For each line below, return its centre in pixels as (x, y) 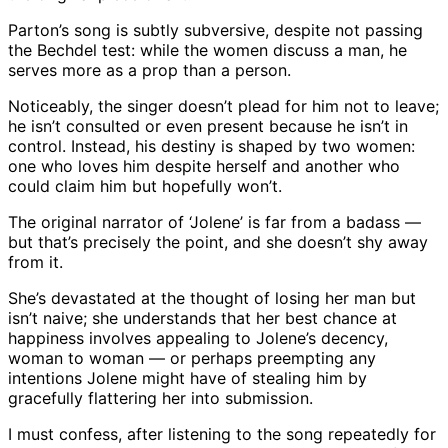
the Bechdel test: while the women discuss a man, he (207, 50)
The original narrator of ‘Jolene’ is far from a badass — (214, 222)
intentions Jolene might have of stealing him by (187, 378)
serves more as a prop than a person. (149, 70)
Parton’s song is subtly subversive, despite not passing (215, 30)
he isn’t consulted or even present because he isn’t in (208, 126)
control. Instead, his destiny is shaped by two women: (211, 146)
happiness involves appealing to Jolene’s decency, (198, 338)
